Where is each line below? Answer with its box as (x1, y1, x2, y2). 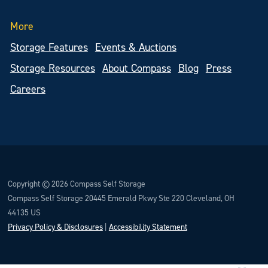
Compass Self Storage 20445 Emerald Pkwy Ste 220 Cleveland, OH (7, 193, 234, 203)
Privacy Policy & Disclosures (7, 221, 103, 232)
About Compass (102, 61, 171, 74)
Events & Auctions (95, 40, 176, 53)
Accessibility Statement (108, 221, 187, 232)
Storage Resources (10, 61, 95, 74)
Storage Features (10, 40, 88, 53)
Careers (10, 82, 45, 95)
